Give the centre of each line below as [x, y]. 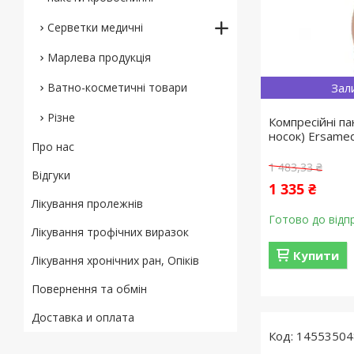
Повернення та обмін [89, 289]
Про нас [53, 147]
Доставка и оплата [83, 317]
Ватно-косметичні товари [117, 87]
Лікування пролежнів [87, 203]
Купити [316, 255]
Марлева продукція [99, 57]
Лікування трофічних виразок [110, 232]
